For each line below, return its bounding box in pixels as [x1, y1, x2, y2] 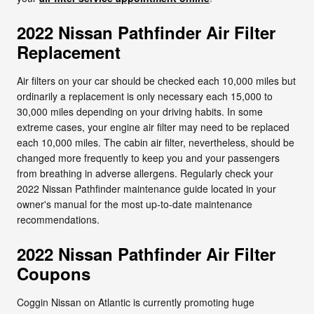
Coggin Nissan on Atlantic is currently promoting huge [17, 294, 254, 309]
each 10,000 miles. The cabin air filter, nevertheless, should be [17, 135, 294, 149]
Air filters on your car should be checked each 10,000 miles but [17, 73, 296, 88]
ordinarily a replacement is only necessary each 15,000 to [17, 88, 273, 103]
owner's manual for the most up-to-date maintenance [17, 196, 252, 211]
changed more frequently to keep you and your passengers [17, 150, 280, 165]
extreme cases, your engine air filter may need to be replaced [17, 119, 289, 134]
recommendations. [17, 212, 100, 226]
